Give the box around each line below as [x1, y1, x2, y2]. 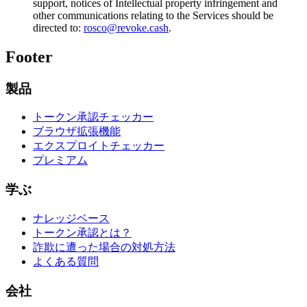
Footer [5, 47, 53, 66]
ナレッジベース [33, 212, 110, 224]
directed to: [33, 21, 84, 34]
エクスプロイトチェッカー [33, 140, 164, 152]
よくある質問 [33, 255, 99, 267]
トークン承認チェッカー [33, 111, 153, 123]
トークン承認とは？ [33, 226, 132, 238]
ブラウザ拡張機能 [33, 125, 121, 138]
